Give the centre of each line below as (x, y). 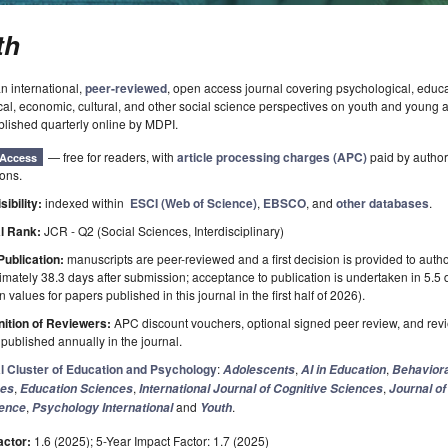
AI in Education (344, 370)
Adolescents (259, 370)
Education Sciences (77, 389)
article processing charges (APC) (272, 157)
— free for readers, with (113, 157)
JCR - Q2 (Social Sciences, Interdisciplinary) (164, 231)
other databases (383, 203)
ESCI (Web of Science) (194, 203)
